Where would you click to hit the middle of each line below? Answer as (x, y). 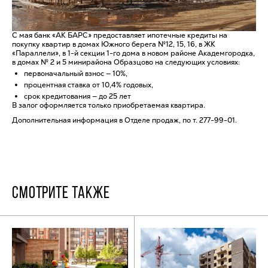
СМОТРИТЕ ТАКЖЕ (61, 194)
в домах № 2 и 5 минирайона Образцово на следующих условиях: (126, 62)
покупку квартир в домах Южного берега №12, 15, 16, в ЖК (114, 44)
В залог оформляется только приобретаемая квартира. (109, 105)
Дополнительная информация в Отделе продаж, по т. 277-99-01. (124, 120)
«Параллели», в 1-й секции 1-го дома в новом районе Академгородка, (133, 53)
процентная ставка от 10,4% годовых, (89, 85)
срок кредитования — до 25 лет (77, 96)
